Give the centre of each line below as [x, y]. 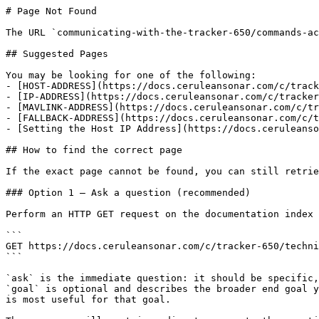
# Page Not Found [51, 11]
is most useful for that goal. [88, 299]
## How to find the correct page [94, 150]
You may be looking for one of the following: [131, 75]
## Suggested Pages [57, 54]
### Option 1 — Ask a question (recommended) [128, 193]
